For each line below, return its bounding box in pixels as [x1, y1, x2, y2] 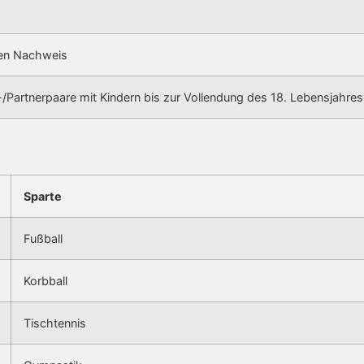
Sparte [24, 189, 62, 204]
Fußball [24, 232, 63, 246]
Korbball [24, 274, 67, 288]
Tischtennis [24, 316, 86, 331]
